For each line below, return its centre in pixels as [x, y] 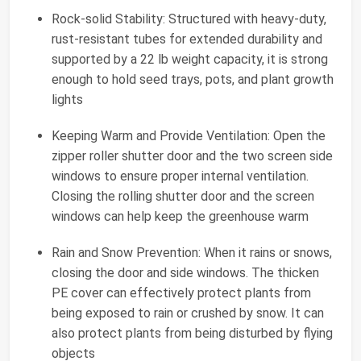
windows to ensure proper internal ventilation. [180, 176]
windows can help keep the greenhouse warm [180, 216]
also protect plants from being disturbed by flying [192, 333]
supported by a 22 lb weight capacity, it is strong [190, 59]
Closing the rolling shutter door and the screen [183, 196]
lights [67, 99]
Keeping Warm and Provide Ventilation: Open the [189, 135]
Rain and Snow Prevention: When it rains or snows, [192, 252]
